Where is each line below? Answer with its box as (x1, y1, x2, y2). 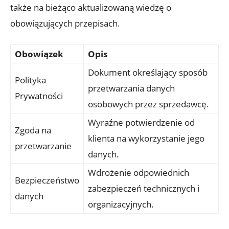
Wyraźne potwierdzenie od (88, 116, 195, 128)
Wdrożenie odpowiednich (88, 166, 189, 178)
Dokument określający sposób (88, 66, 208, 78)
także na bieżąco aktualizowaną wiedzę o (10, 1, 171, 13)
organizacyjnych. (88, 198, 154, 210)
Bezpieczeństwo (15, 174, 79, 186)
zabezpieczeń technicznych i (88, 182, 199, 194)
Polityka (15, 74, 46, 86)
